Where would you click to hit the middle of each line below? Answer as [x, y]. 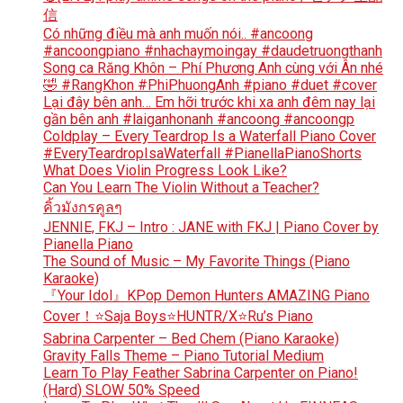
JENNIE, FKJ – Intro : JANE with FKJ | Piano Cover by [211, 228]
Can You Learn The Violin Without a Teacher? [181, 188]
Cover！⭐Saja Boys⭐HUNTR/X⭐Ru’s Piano [178, 317]
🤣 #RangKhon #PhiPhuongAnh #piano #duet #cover [210, 85]
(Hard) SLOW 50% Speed [121, 390]
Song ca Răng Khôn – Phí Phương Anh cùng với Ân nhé [213, 68]
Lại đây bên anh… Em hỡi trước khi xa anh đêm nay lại [209, 103]
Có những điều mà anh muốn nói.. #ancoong [178, 34]
